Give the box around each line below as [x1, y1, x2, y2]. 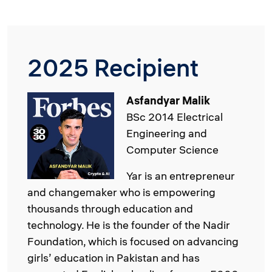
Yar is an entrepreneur [126, 169, 236, 183]
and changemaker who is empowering [27, 185, 216, 199]
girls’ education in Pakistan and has [27, 251, 200, 265]
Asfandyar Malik [126, 93, 211, 107]
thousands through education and [27, 202, 193, 216]
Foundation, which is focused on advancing [27, 234, 239, 248]
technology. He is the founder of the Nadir [27, 218, 230, 232]
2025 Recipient [27, 53, 199, 83]
